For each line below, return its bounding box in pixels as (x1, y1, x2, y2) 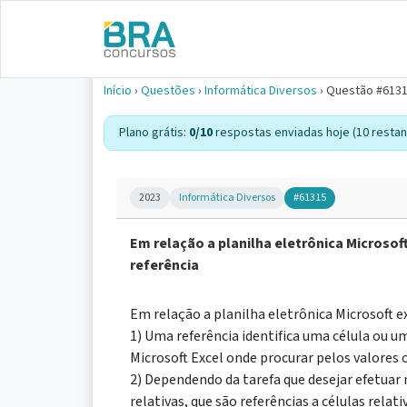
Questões (141, 82, 195, 100)
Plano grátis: (119, 124, 189, 142)
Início (104, 82, 132, 100)
